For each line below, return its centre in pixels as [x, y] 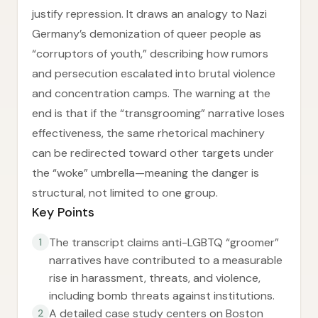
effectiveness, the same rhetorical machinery [148, 133]
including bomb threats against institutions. [162, 296]
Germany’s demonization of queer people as [147, 34]
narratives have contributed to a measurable [166, 260]
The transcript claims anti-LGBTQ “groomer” [164, 242]
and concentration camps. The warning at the [151, 93]
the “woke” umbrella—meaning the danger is [146, 173]
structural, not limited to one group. [125, 193]
